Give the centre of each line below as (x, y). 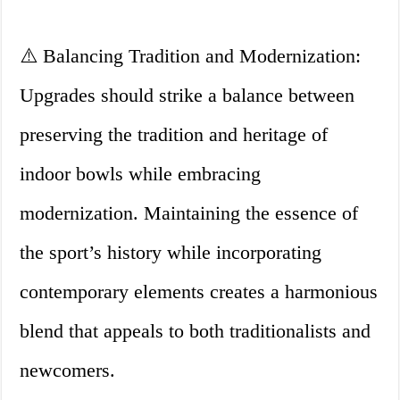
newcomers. (68, 371)
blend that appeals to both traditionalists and (196, 331)
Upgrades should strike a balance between (187, 96)
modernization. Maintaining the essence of (189, 213)
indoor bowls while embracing (141, 174)
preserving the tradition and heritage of (174, 135)
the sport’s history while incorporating (171, 253)
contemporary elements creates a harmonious (199, 292)
